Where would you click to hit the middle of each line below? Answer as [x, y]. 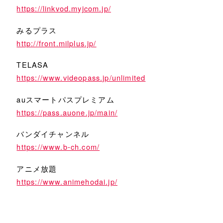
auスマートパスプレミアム [65, 99]
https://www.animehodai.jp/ [67, 181]
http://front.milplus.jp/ [56, 43]
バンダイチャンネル [53, 134]
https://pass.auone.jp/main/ [67, 112]
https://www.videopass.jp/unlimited [81, 78]
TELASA [33, 65]
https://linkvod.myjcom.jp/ [64, 8]
